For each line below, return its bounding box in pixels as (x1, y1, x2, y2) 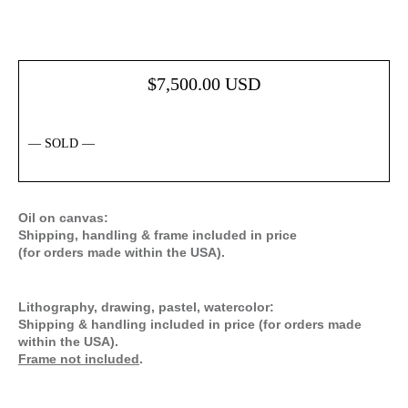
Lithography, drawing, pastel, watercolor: (18, 299, 274, 314)
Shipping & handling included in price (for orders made (18, 316, 362, 331)
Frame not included (18, 351, 139, 366)
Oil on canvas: (18, 209, 108, 225)
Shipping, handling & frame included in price (18, 227, 297, 242)
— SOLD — (28, 136, 95, 150)
